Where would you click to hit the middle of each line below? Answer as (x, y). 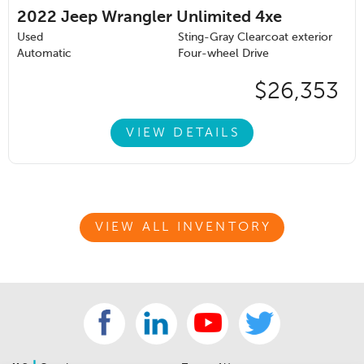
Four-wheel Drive (223, 54)
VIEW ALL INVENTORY (183, 227)
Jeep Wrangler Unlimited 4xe (171, 18)
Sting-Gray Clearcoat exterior (255, 38)
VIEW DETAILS (183, 133)
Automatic (44, 54)
